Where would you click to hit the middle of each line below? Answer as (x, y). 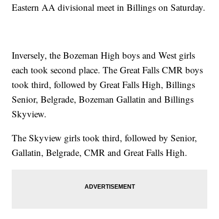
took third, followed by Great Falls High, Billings (104, 85)
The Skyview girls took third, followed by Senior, (105, 138)
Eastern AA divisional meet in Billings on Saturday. (109, 7)
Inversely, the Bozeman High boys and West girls (104, 55)
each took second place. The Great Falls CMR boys (108, 70)
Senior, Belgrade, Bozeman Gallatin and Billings (103, 99)
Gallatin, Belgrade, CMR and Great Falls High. (100, 153)
